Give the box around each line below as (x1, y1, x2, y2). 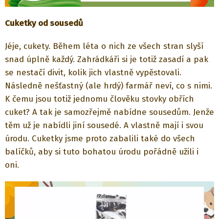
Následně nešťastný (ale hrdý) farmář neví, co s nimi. (5, 80, 212, 91)
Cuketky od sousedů (5, 18, 83, 28)
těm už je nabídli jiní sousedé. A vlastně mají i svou (5, 120, 203, 131)
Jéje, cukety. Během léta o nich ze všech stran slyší (5, 41, 203, 51)
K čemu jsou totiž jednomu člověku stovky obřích (5, 93, 194, 104)
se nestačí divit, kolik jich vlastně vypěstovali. (5, 67, 181, 78)
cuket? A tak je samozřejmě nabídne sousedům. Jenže (5, 107, 214, 117)
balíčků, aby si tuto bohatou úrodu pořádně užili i (5, 146, 198, 157)
